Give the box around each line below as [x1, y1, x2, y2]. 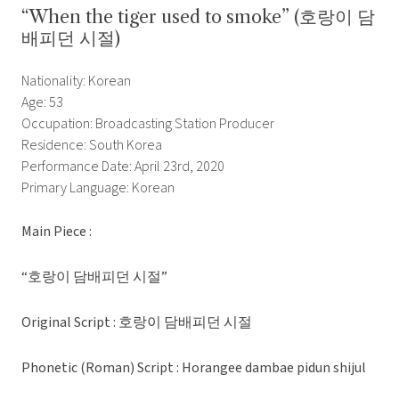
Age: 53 [21, 93, 63, 113]
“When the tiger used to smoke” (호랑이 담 [21, 6, 375, 28]
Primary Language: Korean [21, 178, 175, 199]
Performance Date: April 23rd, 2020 [21, 157, 224, 177]
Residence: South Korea [21, 135, 162, 156]
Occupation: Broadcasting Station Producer [21, 114, 274, 134]
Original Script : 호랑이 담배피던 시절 [21, 313, 252, 333]
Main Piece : [21, 222, 94, 242]
